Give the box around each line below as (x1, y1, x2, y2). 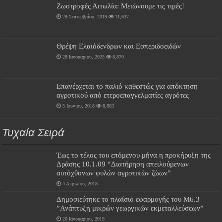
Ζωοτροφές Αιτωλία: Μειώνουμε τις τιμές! (56, 1, 185, 10)
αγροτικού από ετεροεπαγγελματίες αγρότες (56, 91, 189, 100)
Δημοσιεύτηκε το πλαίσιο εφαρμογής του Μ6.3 (56, 195, 200, 204)
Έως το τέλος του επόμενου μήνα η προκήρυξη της (56, 151, 211, 160)
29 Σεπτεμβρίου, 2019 (62, 13, 108, 19)
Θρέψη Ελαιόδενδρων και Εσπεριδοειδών (56, 42, 181, 51)
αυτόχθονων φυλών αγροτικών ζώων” (56, 168, 171, 177)
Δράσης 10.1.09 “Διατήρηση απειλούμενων (56, 160, 189, 168)
